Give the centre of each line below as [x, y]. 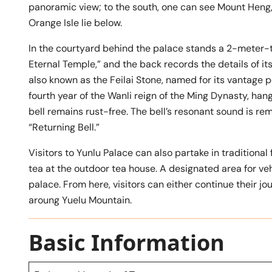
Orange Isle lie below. [75, 22]
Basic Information [127, 242]
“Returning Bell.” [64, 127]
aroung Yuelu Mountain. [80, 200]
